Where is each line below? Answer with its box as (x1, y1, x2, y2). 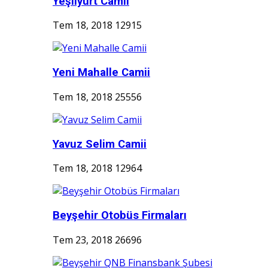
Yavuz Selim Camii (53, 137, 147, 151)
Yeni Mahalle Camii (53, 66, 150, 80)
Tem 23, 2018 (53, 233, 112, 246)
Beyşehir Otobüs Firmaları (53, 208, 187, 222)
